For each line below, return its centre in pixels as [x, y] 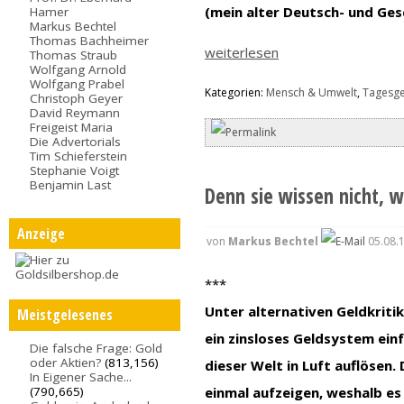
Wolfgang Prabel [78, 83]
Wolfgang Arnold [78, 69]
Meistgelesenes [64, 315]
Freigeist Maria [72, 127]
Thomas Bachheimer [90, 40]
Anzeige [41, 233]
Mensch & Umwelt [312, 93]
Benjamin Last [71, 184]
